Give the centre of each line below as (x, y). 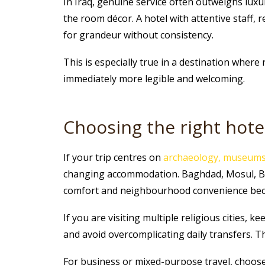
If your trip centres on (113, 158)
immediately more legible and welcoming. (154, 79)
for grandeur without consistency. (138, 35)
